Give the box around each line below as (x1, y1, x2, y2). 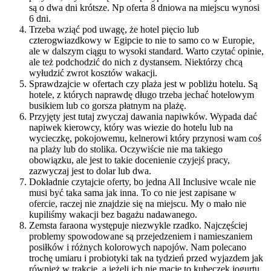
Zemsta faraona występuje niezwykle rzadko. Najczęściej (29, 220, 247, 230)
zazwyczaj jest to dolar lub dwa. (29, 165, 151, 176)
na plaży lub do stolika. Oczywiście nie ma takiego (29, 143, 223, 154)
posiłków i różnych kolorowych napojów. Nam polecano (29, 241, 246, 252)
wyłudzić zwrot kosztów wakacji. (29, 67, 157, 78)
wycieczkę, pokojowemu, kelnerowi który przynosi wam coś (29, 132, 261, 143)
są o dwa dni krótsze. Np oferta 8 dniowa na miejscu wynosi (29, 2, 260, 13)
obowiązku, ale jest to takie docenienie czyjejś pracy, (29, 154, 230, 165)
